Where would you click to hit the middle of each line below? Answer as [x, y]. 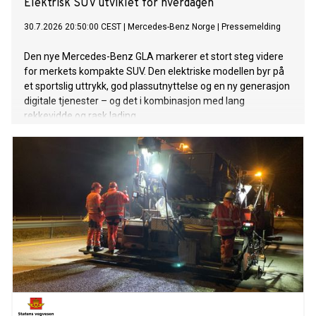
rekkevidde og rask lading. [81, 116]
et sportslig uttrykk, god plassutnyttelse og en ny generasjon [157, 86]
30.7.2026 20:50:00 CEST [73, 27]
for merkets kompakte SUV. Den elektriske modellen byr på [154, 72]
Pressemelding [251, 27]
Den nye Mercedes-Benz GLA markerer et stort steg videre [154, 57]
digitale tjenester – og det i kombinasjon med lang [134, 101]
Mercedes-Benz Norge [171, 27]
